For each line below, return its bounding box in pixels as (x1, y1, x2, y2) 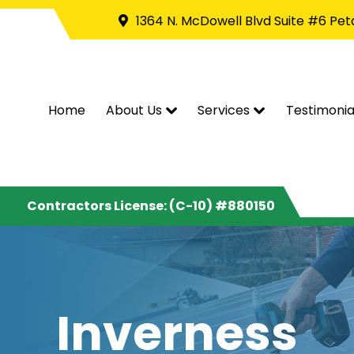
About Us (105, 101, 162, 119)
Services (198, 101, 250, 119)
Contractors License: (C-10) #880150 (27, 197, 276, 215)
